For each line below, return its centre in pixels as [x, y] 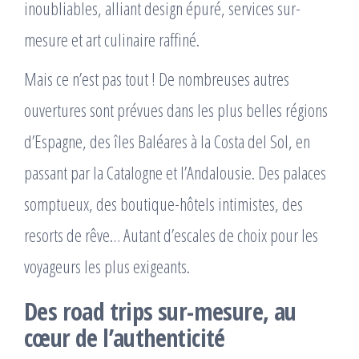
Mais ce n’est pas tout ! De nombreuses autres [157, 78]
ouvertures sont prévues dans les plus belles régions [176, 109]
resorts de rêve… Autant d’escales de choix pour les [171, 234]
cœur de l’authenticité [125, 337]
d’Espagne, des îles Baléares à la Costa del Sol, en [167, 141]
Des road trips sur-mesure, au [160, 311]
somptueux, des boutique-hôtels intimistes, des [163, 203]
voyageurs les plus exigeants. [107, 266]
